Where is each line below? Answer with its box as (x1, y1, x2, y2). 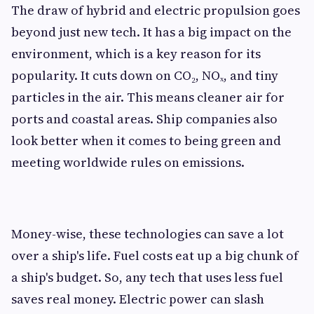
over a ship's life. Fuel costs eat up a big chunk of (11, 247, 299, 264)
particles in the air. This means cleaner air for (11, 88, 285, 106)
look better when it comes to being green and (11, 132, 281, 149)
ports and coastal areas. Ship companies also (11, 110, 278, 128)
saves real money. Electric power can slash (11, 290, 264, 308)
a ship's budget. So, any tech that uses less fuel (11, 268, 283, 286)
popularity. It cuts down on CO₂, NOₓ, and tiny (11, 67, 278, 84)
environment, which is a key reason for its (11, 45, 261, 62)
